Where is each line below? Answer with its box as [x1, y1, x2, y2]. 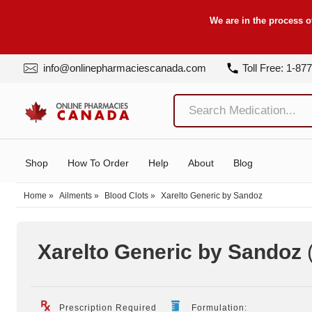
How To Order [68, 157, 129, 169]
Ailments [59, 190, 92, 201]
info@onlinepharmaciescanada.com [40, 62, 206, 74]
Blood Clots [104, 190, 148, 201]
